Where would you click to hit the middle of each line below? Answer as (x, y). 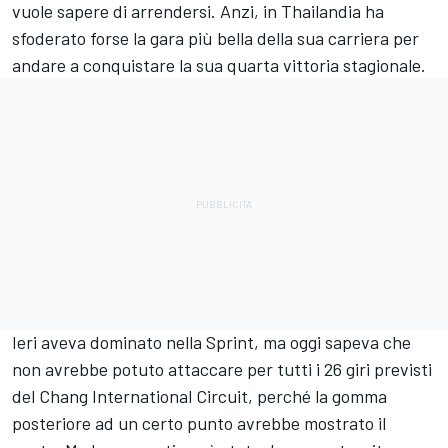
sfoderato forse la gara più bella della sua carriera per (215, 37)
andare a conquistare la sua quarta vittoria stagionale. (219, 64)
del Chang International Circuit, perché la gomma (199, 395)
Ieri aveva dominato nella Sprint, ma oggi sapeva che (211, 341)
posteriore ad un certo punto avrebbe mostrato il (199, 422)
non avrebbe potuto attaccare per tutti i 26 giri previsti (222, 368)
